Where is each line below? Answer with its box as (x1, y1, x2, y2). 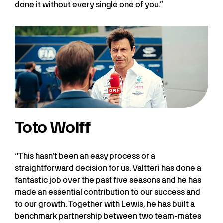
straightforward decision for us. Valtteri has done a (15, 163, 201, 173)
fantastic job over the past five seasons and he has (15, 175, 201, 185)
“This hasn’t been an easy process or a (15, 151, 155, 161)
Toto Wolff (15, 117, 91, 137)
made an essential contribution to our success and (15, 187, 200, 197)
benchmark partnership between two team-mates (15, 211, 201, 221)
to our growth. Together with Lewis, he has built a (15, 199, 195, 209)
